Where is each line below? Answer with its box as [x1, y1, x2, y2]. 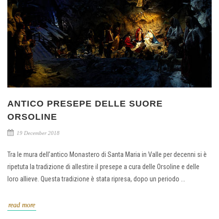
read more [8, 201, 35, 209]
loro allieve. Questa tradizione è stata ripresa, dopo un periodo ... [7, 175, 185, 183]
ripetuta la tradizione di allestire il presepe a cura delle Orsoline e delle [7, 162, 199, 171]
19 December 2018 [15, 130, 60, 136]
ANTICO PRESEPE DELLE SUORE [7, 98, 163, 109]
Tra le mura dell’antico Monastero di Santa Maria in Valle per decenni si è [7, 150, 207, 158]
